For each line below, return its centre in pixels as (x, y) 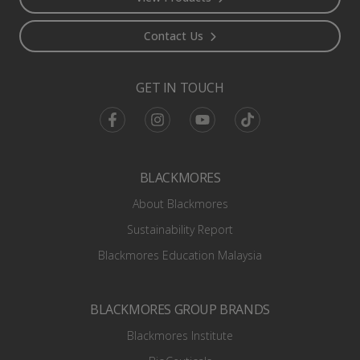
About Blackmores (180, 204)
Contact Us (174, 36)
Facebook (125, 114)
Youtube (211, 114)
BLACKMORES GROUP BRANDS (180, 309)
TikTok (252, 114)
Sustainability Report (180, 229)
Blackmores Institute (180, 335)
